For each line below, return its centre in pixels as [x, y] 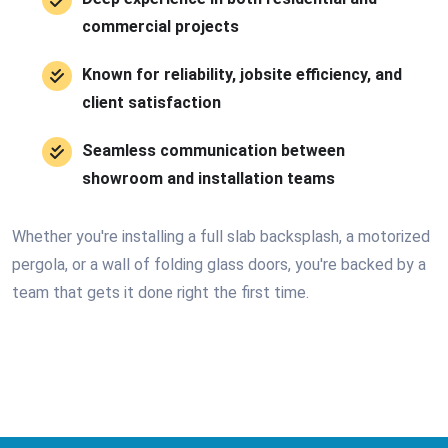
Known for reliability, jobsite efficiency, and [242, 74]
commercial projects [160, 26]
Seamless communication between [213, 150]
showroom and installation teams [208, 178]
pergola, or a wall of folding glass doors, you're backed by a [219, 264]
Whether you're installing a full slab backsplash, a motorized [221, 236]
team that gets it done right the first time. [160, 292]
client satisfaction [151, 102]
